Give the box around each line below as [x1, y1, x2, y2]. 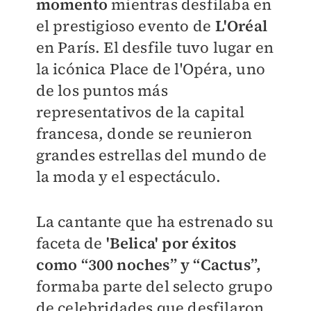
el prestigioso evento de [35, 15, 215, 36]
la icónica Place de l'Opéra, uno [35, 58, 265, 79]
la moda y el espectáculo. [35, 166, 221, 187]
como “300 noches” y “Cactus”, [35, 254, 262, 275]
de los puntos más [35, 80, 168, 101]
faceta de [35, 233, 103, 253]
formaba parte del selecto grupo [35, 276, 273, 296]
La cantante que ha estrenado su [35, 211, 274, 232]
